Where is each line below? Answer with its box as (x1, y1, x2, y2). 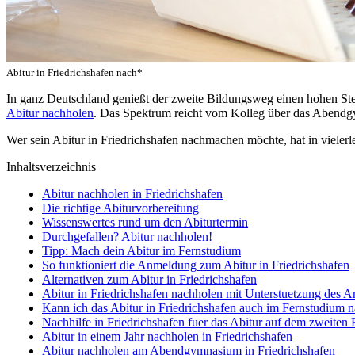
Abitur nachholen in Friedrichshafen (42, 186, 223, 200)
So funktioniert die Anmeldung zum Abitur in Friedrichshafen (42, 258, 349, 272)
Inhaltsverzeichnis (6, 159, 96, 174)
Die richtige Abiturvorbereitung (42, 200, 199, 215)
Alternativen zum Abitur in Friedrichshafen (42, 272, 257, 286)
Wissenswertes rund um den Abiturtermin (42, 215, 248, 229)
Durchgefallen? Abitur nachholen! (42, 229, 212, 243)
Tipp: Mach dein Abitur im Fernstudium (42, 243, 241, 258)
